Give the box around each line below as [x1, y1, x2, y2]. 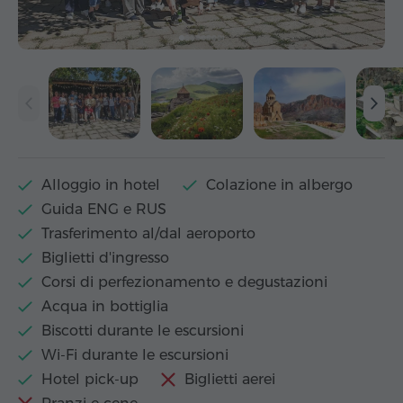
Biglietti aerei [184, 371, 275, 389]
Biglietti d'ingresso [41, 249, 169, 267]
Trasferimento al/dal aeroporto [41, 225, 255, 243]
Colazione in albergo [206, 176, 353, 194]
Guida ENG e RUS [41, 201, 166, 219]
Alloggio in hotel [41, 176, 160, 194]
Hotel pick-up [41, 371, 139, 389]
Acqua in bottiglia [41, 298, 168, 316]
